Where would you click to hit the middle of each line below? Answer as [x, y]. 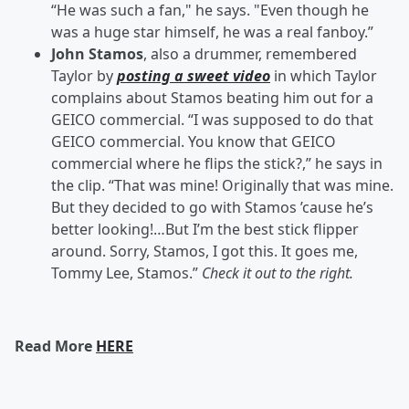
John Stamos [97, 54]
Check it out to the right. [278, 273]
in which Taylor [324, 76]
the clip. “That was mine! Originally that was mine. [222, 185]
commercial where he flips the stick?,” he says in [217, 163]
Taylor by [84, 76]
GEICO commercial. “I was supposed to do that [212, 120]
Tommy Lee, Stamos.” [126, 273]
